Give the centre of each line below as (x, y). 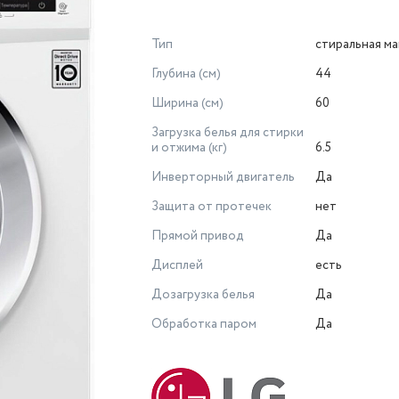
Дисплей (177, 265)
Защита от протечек (212, 207)
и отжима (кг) (189, 148)
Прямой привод (198, 236)
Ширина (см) (187, 103)
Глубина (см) (186, 74)
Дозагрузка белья (203, 295)
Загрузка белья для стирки (228, 133)
